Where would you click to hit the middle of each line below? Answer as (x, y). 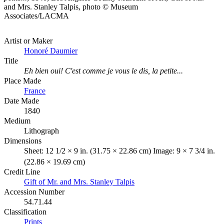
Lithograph (41, 130)
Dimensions (23, 140)
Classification (25, 211)
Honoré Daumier (51, 50)
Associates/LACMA (36, 15)
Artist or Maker (28, 40)
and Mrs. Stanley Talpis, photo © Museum (71, 6)
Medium (17, 120)
